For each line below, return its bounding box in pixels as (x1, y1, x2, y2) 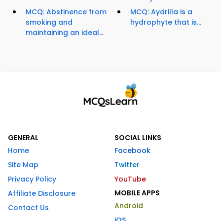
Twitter (114, 160, 140, 170)
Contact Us (8, 203, 49, 213)
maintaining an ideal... (26, 28, 104, 38)
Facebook (114, 146, 150, 156)
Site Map (8, 160, 38, 170)
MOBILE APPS (114, 188, 160, 198)
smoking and (26, 17, 73, 28)
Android (114, 201, 143, 211)
